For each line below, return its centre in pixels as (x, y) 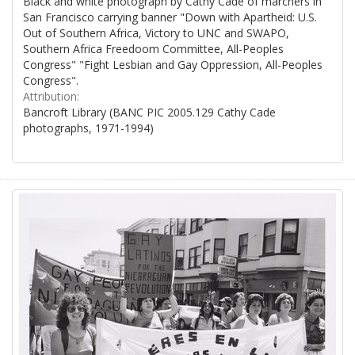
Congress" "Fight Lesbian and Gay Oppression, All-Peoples (173, 64)
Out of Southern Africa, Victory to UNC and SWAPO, (156, 32)
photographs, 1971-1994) (88, 128)
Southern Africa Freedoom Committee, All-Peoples (153, 48)
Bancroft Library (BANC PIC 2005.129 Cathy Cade (149, 112)
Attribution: (51, 96)
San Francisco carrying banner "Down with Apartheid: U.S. (170, 17)
